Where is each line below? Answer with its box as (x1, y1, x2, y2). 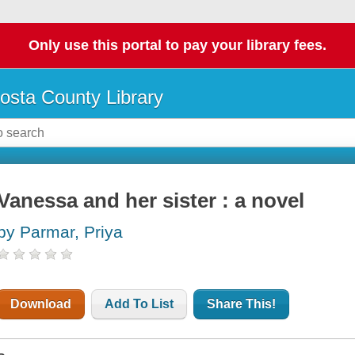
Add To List (105, 297, 174, 311)
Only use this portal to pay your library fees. (29, 37, 326, 54)
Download (10, 297, 72, 311)
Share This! (207, 297, 277, 311)
